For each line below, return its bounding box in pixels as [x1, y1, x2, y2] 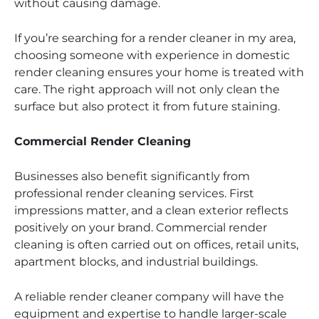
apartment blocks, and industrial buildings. [14, 254, 258, 268]
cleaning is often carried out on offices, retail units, [14, 237, 298, 251]
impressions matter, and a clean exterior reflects [14, 203, 288, 217]
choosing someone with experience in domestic [14, 48, 290, 62]
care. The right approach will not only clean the [14, 82, 280, 96]
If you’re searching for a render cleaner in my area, [14, 31, 296, 45]
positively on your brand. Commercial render [14, 220, 267, 234]
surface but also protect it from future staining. [14, 99, 280, 113]
